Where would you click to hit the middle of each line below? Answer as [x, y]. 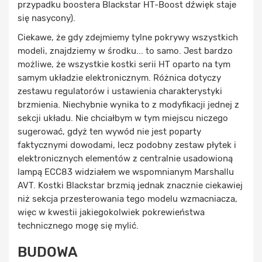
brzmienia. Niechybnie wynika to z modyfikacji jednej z [128, 104]
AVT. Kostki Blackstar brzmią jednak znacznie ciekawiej [130, 185]
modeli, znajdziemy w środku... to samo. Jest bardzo [125, 51]
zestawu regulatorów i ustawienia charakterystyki [120, 91]
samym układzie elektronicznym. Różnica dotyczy [119, 77]
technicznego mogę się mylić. [78, 225]
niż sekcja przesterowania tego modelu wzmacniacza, [127, 199]
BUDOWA [48, 252]
